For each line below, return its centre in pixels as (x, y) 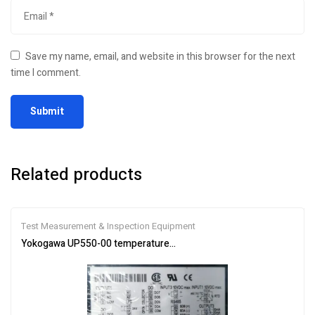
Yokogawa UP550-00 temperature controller (118, 243)
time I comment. (46, 72)
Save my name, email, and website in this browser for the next (161, 56)
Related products (76, 174)
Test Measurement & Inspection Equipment (108, 226)
